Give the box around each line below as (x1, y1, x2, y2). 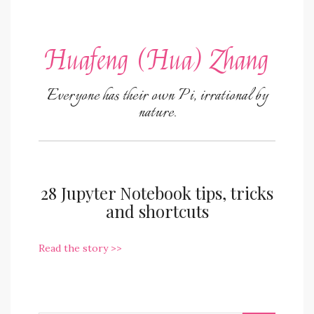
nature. (137, 101, 177, 125)
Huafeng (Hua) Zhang (45, 43, 269, 78)
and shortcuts (105, 200, 209, 222)
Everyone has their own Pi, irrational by (46, 84, 268, 109)
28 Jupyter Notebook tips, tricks (41, 182, 273, 204)
